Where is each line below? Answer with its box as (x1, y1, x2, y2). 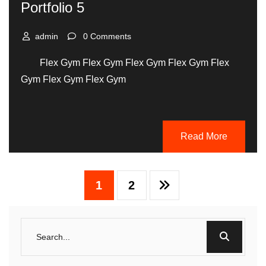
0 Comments (83, 31, 131, 41)
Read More (180, 131, 227, 141)
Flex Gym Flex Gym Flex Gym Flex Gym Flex (21, 57, 229, 68)
